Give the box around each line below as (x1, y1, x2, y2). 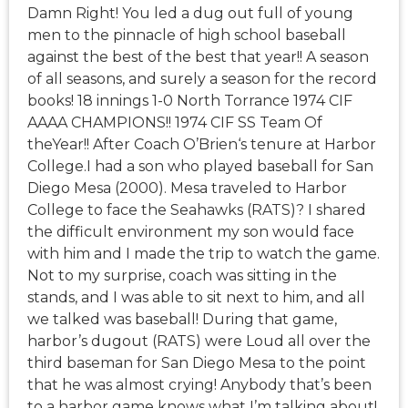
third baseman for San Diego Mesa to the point (27, 354, 366, 372)
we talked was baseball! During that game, (27, 311, 337, 329)
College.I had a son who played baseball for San (27, 158, 373, 176)
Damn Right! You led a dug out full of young (27, 5, 353, 23)
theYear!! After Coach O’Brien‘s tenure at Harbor (27, 136, 376, 154)
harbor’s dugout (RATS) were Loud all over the (27, 332, 371, 351)
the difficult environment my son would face (27, 223, 354, 241)
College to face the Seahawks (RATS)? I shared (27, 201, 366, 219)
